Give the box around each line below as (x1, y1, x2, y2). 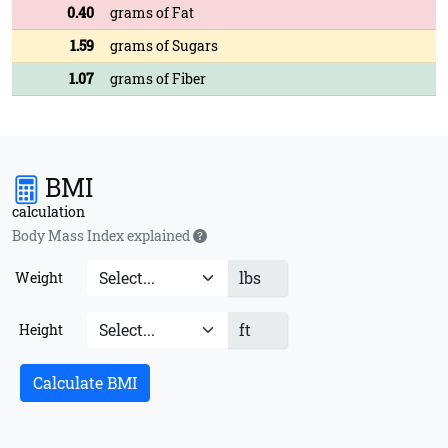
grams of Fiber (110, 69, 206, 88)
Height (18, 320, 63, 339)
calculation (12, 202, 85, 221)
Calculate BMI (33, 372, 137, 393)
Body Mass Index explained (12, 226, 193, 245)
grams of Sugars (110, 36, 218, 55)
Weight (14, 268, 63, 287)
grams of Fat (110, 3, 194, 22)
